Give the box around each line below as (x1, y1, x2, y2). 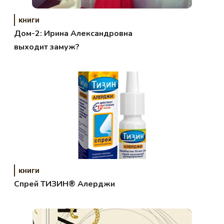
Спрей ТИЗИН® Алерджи (14, 178, 115, 190)
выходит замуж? (14, 41, 80, 53)
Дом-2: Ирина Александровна (14, 28, 133, 39)
